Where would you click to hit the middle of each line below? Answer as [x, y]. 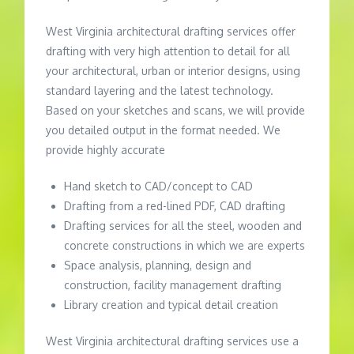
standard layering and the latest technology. [160, 91]
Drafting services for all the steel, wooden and [183, 226]
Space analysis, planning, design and [158, 265]
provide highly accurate [106, 150]
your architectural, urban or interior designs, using [173, 71]
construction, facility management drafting [173, 285]
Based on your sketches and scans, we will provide [176, 111]
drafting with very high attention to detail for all [168, 51]
